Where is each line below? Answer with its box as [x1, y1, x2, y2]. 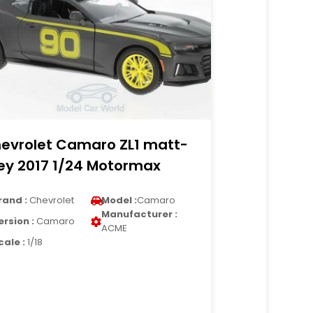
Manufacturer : [101, 208, 178, 221]
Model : [101, 194, 138, 207]
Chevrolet [27, 194, 75, 207]
